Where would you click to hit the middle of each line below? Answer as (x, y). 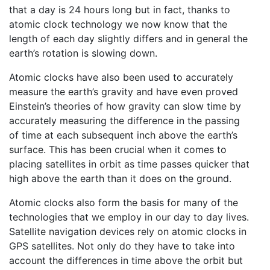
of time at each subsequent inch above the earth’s (123, 135)
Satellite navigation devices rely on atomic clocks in (128, 232)
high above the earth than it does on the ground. (120, 179)
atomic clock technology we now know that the (118, 24)
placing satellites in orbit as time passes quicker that (129, 164)
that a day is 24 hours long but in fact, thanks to (120, 10)
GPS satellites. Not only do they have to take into (122, 246)
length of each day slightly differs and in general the (128, 39)
